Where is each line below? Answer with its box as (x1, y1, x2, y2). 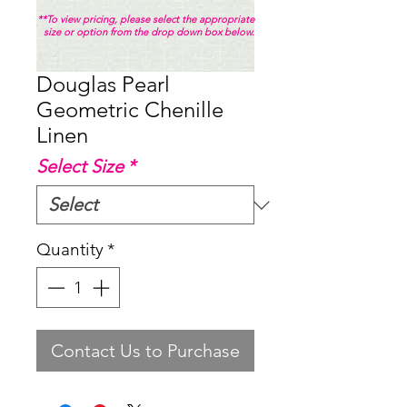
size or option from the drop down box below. (44, 25, 254, 39)
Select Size (36, 155, 124, 178)
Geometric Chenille (36, 96, 223, 124)
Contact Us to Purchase (51, 339, 240, 362)
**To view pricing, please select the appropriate (37, 13, 254, 26)
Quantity (36, 239, 104, 261)
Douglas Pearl (36, 71, 170, 98)
